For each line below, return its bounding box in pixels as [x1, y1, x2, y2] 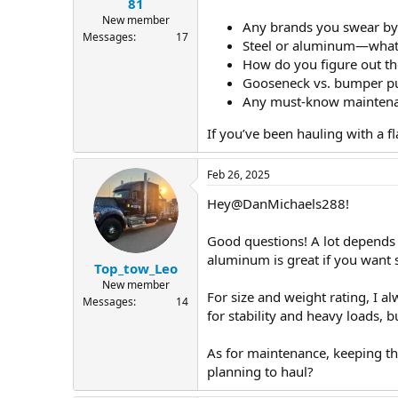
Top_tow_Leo [93, 259, 178, 278]
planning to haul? [207, 362, 314, 380]
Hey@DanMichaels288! [207, 194, 349, 212]
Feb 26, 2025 [207, 166, 270, 182]
